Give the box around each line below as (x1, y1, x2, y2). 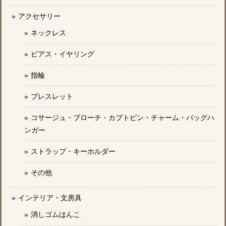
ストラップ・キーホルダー (31, 147, 116, 156)
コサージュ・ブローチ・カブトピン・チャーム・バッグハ (31, 114, 214, 122)
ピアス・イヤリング (31, 50, 94, 59)
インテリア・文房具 (18, 194, 82, 202)
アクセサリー (18, 12, 61, 21)
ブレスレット (31, 92, 73, 101)
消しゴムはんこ (31, 210, 80, 219)
